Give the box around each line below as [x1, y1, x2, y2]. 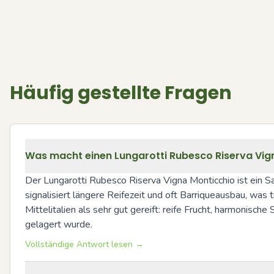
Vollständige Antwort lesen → [25, 239, 144, 251]
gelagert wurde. [25, 218, 92, 232]
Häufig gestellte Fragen [10, 80, 232, 106]
